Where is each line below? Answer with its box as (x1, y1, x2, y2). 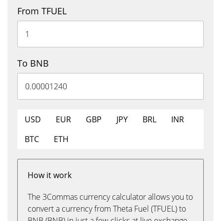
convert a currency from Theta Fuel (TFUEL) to (28, 203, 186, 214)
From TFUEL (17, 5, 67, 17)
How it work (28, 170, 72, 181)
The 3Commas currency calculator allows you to (28, 191, 193, 202)
